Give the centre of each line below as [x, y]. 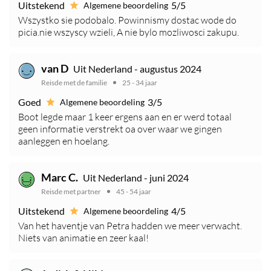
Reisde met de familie [74, 83]
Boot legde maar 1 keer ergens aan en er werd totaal [125, 117]
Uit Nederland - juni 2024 [136, 178]
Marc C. [60, 178]
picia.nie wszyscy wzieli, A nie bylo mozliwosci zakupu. [129, 32]
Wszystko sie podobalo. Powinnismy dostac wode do [127, 20]
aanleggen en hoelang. [64, 141]
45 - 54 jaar [134, 192]
